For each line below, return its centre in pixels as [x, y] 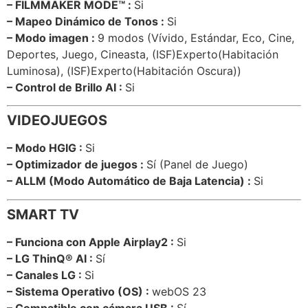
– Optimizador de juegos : [77, 165]
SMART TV [43, 214]
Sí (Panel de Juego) [197, 165]
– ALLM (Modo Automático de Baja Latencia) [126, 181]
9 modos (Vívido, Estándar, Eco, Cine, [196, 37]
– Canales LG [41, 275]
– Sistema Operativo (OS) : [79, 291]
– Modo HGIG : [46, 148]
